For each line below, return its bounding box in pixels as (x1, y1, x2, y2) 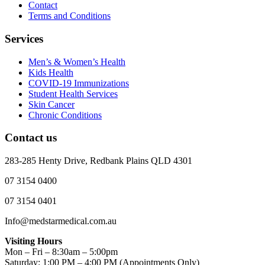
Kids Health (28, 67, 73, 77)
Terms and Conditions (28, 11, 111, 21)
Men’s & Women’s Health (28, 56, 125, 67)
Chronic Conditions (28, 109, 102, 120)
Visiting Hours (5, 235, 62, 246)
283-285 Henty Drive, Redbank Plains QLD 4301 (5, 155, 192, 166)
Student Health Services (28, 88, 118, 99)
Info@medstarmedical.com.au (5, 215, 117, 226)
